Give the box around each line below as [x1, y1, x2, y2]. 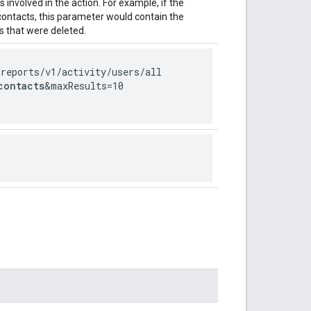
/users [106, 65, 140, 78]
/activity [56, 65, 106, 78]
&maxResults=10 [44, 78, 124, 92]
